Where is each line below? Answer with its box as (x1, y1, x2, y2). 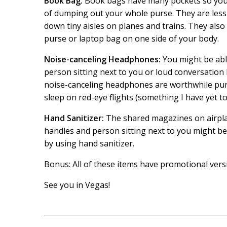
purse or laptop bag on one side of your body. (44, 33, 219, 44)
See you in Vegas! (44, 179, 110, 191)
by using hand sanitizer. (44, 138, 134, 149)
